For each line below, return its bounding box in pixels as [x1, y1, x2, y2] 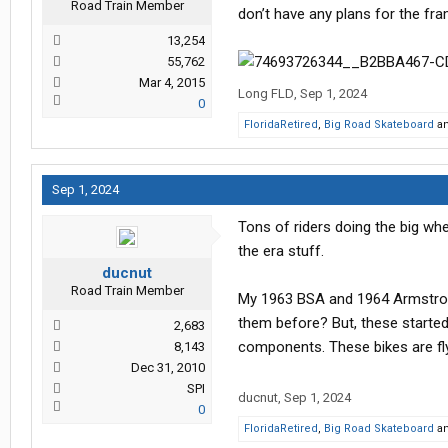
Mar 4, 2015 [139, 75, 205, 91]
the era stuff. [238, 242, 324, 261]
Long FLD [238, 86, 294, 102]
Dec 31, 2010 [131, 360, 205, 376]
